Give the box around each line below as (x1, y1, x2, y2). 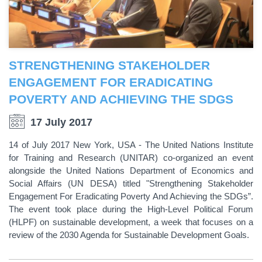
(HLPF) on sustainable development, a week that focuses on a (9, 216, 253, 227)
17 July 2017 (30, 116, 92, 128)
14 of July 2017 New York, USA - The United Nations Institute (9, 139, 253, 150)
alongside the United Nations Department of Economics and (9, 165, 253, 175)
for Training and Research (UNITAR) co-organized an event (9, 152, 253, 163)
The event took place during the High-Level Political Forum (9, 204, 253, 214)
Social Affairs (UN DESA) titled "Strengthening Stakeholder (9, 178, 253, 188)
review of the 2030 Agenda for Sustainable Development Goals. (9, 229, 249, 240)
